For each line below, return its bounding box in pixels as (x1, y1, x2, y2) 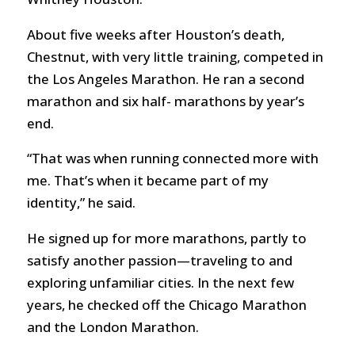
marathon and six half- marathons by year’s (26, 91, 304, 110)
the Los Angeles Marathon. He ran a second (26, 69, 304, 88)
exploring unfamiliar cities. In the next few (26, 273, 294, 292)
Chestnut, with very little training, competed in (26, 47, 323, 66)
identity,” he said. (26, 193, 136, 212)
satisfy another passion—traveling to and (26, 251, 292, 270)
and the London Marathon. (26, 318, 199, 337)
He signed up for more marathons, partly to (26, 229, 307, 248)
